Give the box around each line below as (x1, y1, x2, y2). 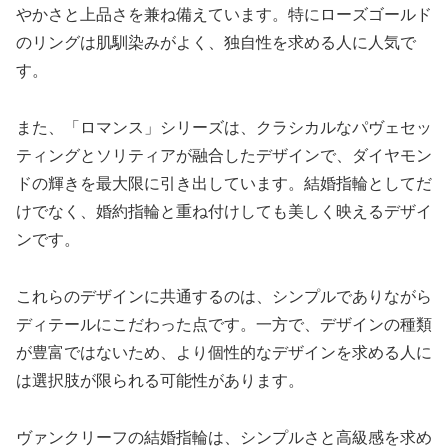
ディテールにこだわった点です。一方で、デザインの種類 (16, 316, 432, 334)
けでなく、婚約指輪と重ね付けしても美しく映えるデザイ (16, 203, 432, 221)
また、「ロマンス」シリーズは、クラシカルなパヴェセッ (16, 119, 432, 137)
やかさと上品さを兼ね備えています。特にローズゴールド (16, 6, 432, 24)
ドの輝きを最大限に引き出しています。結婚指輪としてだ (16, 175, 432, 193)
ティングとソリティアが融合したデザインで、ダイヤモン (16, 147, 432, 165)
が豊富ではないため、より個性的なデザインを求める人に (16, 344, 432, 362)
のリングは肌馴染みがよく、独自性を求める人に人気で (16, 34, 416, 52)
